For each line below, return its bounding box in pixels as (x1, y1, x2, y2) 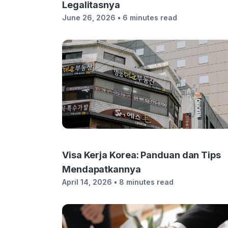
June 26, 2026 (62, 13, 116, 22)
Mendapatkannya (62, 164, 141, 175)
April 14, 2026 (62, 178, 112, 186)
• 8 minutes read (114, 178, 174, 186)
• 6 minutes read (118, 13, 177, 22)
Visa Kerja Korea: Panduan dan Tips (62, 150, 221, 160)
